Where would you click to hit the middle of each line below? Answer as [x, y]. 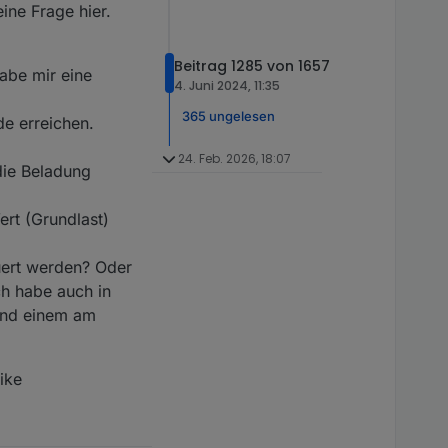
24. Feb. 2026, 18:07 [234, 158]
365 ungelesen [228, 115]
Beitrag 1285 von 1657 [252, 66]
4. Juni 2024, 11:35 [227, 86]
